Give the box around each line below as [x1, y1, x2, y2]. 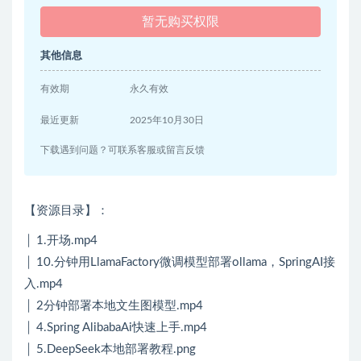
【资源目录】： [24, 205, 109, 218]
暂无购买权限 [142, 15, 219, 29]
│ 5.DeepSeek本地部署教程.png [24, 343, 196, 356]
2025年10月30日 [130, 115, 205, 126]
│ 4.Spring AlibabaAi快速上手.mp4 [24, 322, 207, 334]
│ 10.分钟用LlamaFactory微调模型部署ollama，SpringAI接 [24, 256, 335, 269]
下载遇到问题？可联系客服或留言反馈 [40, 145, 205, 156]
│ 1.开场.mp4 [24, 234, 98, 247]
